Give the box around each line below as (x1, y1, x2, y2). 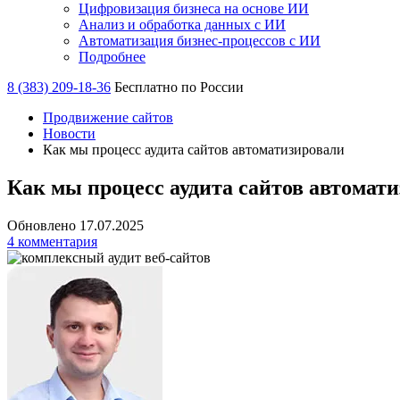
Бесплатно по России (114, 79, 244, 95)
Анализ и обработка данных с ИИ (79, 17, 286, 32)
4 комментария (7, 233, 97, 249)
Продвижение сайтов (43, 110, 173, 125)
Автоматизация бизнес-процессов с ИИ (79, 33, 321, 48)
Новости (43, 126, 96, 141)
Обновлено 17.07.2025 (7, 217, 144, 233)
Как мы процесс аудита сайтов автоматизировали (43, 142, 345, 157)
